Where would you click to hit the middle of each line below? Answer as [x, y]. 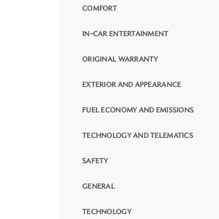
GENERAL [99, 186]
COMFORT [99, 8]
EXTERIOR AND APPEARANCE [132, 85]
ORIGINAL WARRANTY [120, 59]
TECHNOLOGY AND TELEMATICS [138, 135]
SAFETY [95, 161]
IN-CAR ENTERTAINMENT [125, 34]
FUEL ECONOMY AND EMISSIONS [138, 110]
